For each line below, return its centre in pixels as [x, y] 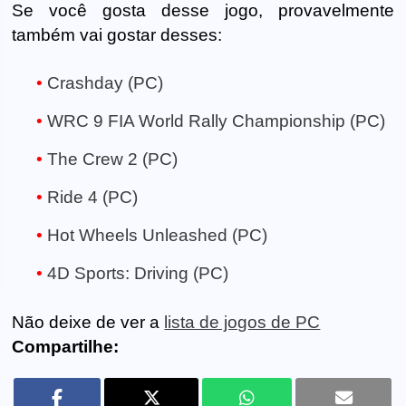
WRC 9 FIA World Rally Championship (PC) [216, 121]
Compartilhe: [66, 347]
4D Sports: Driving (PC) [138, 274]
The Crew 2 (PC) [112, 159]
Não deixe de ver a [88, 323]
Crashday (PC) [105, 83]
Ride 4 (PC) [92, 198]
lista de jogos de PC [242, 323]
